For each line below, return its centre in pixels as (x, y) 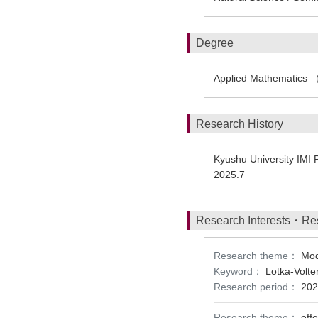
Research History (240, 124)
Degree (215, 43)
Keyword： (238, 271)
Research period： (256, 287)
